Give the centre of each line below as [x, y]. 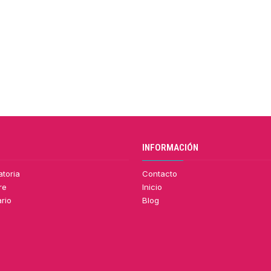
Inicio [152, 187]
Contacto [160, 173]
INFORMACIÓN [171, 148]
